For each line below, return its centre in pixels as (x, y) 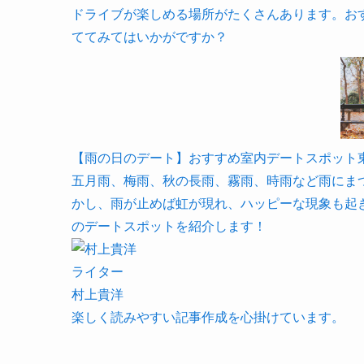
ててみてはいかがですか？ (149, 37)
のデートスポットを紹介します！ (169, 226)
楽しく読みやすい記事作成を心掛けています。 (208, 317)
